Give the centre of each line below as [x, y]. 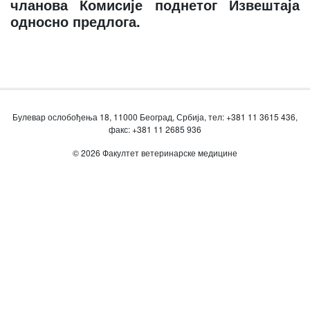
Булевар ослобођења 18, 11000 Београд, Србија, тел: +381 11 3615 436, [155, 117]
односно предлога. [75, 21]
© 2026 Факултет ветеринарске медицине [155, 153]
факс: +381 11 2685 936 [155, 129]
